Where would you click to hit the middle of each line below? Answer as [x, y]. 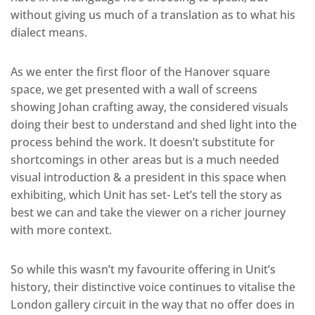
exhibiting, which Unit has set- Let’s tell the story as [146, 195]
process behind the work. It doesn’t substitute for [143, 142]
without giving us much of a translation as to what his [153, 15]
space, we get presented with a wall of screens [134, 90]
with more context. [61, 230]
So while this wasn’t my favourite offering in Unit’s [143, 270]
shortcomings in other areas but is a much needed [145, 160]
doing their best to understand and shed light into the [154, 125]
